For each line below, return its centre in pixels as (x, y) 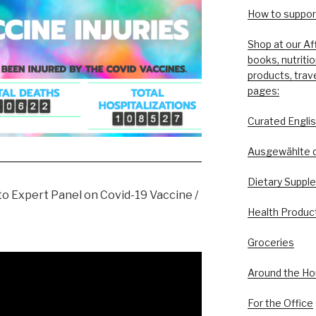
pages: (263, 91)
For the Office (280, 303)
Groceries (271, 243)
